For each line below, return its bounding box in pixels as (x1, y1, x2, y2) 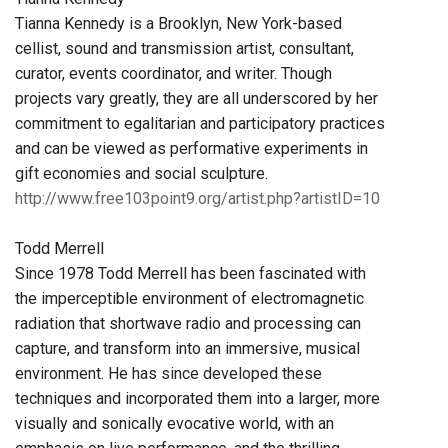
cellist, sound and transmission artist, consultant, (15, 39, 354, 59)
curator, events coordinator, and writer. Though (15, 64, 332, 84)
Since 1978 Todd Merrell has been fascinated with (15, 264, 366, 284)
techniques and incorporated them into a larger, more (15, 389, 380, 409)
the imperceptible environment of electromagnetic (15, 289, 364, 309)
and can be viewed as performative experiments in (15, 139, 368, 159)
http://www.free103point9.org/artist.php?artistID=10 (15, 189, 380, 209)
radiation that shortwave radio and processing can (15, 314, 361, 334)
